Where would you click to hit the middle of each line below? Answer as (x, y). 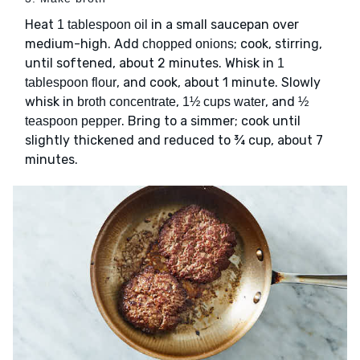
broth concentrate (127, 102)
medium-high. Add (84, 44)
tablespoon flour (71, 83)
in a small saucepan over (223, 25)
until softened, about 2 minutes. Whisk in (151, 63)
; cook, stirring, (278, 44)
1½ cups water (224, 102)
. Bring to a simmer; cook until (211, 121)
